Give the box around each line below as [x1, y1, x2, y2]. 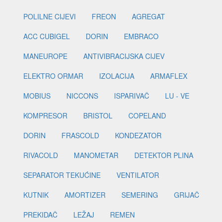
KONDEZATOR [115, 130, 162, 141]
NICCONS [66, 91, 98, 101]
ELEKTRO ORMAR [23, 71, 83, 81]
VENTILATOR [116, 170, 159, 180]
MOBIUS [23, 91, 51, 101]
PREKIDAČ [23, 210, 57, 220]
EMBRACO [124, 31, 159, 42]
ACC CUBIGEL [23, 31, 70, 42]
